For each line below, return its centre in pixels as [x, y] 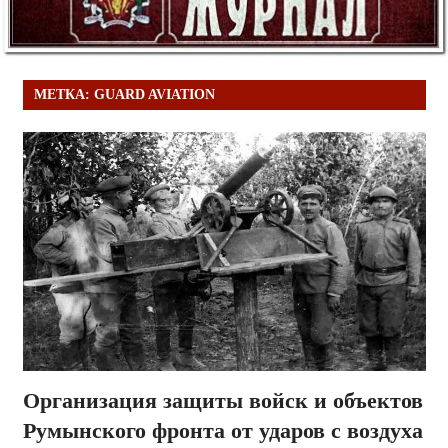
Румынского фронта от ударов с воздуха [222, 431]
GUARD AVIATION [154, 95]
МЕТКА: [63, 95]
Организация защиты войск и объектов [222, 401]
